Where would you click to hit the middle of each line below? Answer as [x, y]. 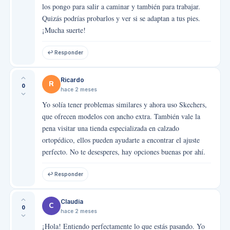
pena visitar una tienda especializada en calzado [110, 128]
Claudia [72, 201]
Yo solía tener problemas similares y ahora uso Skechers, [124, 104]
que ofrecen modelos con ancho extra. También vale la [121, 116]
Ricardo [72, 80]
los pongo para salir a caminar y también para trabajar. [121, 6]
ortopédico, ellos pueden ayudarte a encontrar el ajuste [121, 140]
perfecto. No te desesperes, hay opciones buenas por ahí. [123, 151]
